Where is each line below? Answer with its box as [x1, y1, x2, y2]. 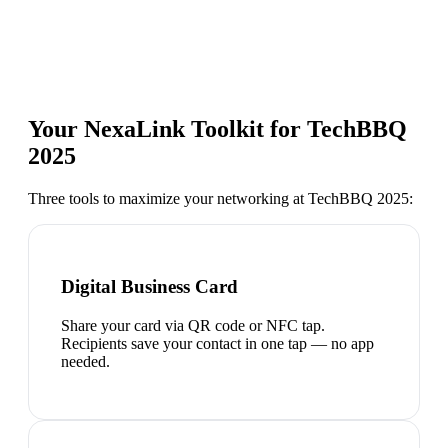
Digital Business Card [61, 276, 238, 298]
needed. [61, 352, 110, 370]
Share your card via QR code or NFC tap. [61, 316, 325, 334]
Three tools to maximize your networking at [28, 190, 308, 208]
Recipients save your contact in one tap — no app [61, 334, 374, 352]
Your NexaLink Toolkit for [28, 116, 307, 143]
